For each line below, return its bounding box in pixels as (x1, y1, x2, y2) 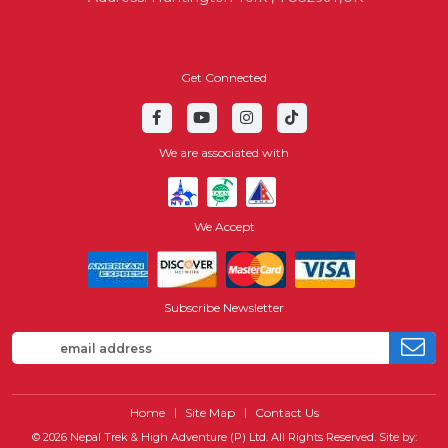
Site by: (378, 430, 417, 444)
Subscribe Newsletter (164, 300, 284, 315)
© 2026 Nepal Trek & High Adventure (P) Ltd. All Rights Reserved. (31, 430, 379, 444)
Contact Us (254, 405, 319, 420)
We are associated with (159, 145, 289, 160)
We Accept (193, 219, 255, 234)
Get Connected (181, 70, 267, 85)
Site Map (184, 405, 235, 420)
